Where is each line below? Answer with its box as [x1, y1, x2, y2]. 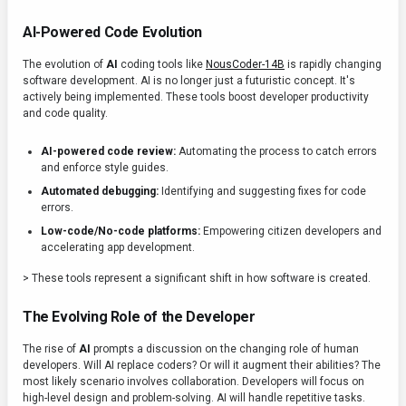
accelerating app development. [41, 241, 195, 255]
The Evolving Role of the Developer [23, 308, 256, 326]
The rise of [23, 343, 79, 356]
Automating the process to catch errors [176, 145, 377, 159]
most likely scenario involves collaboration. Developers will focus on [23, 375, 364, 389]
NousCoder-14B [206, 58, 285, 72]
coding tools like [118, 58, 206, 72]
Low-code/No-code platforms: [41, 225, 200, 238]
